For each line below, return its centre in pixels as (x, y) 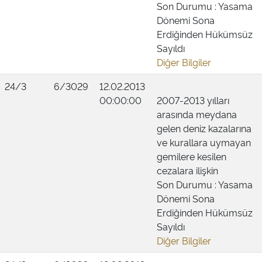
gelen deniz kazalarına (204, 128)
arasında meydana (197, 114)
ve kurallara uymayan (204, 142)
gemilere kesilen (192, 156)
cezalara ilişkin (187, 170)
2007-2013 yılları (193, 100)
